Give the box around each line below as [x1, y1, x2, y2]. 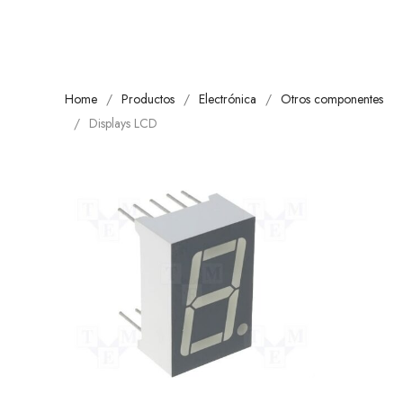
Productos [121, 90, 175, 109]
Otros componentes [281, 90, 383, 109]
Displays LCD [89, 114, 157, 133]
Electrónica [199, 90, 256, 109]
